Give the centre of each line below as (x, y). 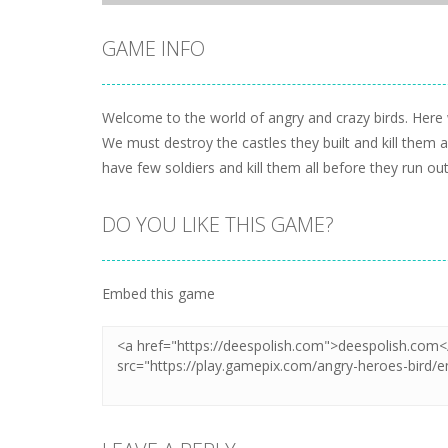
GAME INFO (153, 48)
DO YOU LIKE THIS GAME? (218, 224)
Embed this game (158, 293)
